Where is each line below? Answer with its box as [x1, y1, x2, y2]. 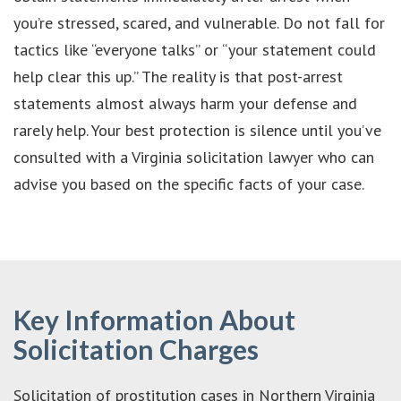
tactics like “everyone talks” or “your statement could [13, 38, 376, 60]
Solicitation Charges [13, 332, 259, 365]
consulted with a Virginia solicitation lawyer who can [13, 146, 374, 167]
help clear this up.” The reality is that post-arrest [13, 65, 343, 87]
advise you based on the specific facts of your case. [13, 173, 364, 194]
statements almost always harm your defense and [13, 92, 357, 114]
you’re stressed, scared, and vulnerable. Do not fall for [13, 12, 385, 33]
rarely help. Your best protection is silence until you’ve [13, 119, 381, 141]
